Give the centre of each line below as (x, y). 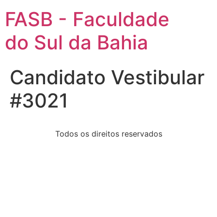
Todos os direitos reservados (108, 134)
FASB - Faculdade (87, 19)
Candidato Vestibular (107, 77)
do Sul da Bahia (77, 42)
